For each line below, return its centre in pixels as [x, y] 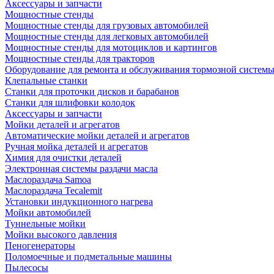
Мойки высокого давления [61, 235]
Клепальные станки [46, 80]
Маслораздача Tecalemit [54, 191]
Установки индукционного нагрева [79, 202]
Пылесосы [27, 268]
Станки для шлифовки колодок [70, 102]
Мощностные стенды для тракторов [80, 58]
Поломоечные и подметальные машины [88, 257]
